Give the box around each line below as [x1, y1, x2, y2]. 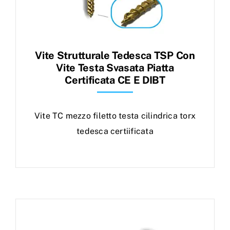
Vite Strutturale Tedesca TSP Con [35, 49, 195, 62]
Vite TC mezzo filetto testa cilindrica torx [34, 111, 196, 121]
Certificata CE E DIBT [65, 74, 165, 86]
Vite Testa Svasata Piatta [56, 62, 174, 74]
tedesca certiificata [76, 126, 154, 136]
